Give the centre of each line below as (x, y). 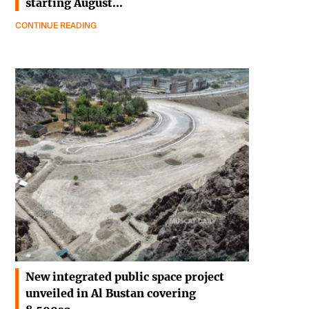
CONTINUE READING (56, 26)
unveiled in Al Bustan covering (111, 293)
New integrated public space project (125, 277)
